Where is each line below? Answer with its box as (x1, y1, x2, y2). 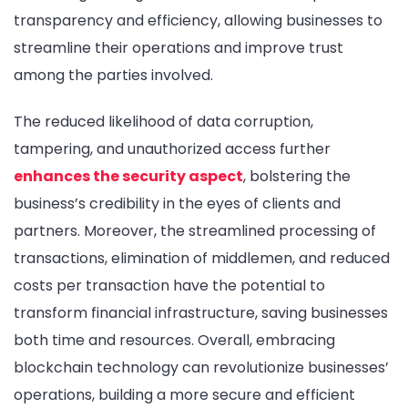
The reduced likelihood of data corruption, (14, 111, 313, 133)
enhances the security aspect (14, 166, 243, 188)
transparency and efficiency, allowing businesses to (14, 10, 382, 32)
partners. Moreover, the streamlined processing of (14, 220, 376, 242)
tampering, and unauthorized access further (14, 138, 331, 160)
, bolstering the (243, 166, 351, 188)
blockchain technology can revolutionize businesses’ (14, 357, 389, 379)
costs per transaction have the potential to (14, 275, 325, 297)
